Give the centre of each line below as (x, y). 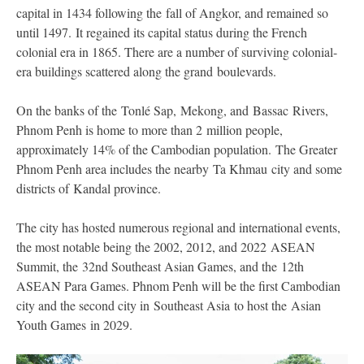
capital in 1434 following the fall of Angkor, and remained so (172, 12)
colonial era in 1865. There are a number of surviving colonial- (177, 51)
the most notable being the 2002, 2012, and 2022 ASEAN (166, 246)
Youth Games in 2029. (74, 324)
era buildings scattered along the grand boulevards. (146, 71)
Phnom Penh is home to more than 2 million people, (149, 129)
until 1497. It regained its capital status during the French (162, 32)
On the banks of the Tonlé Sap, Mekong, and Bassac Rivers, (172, 110)
